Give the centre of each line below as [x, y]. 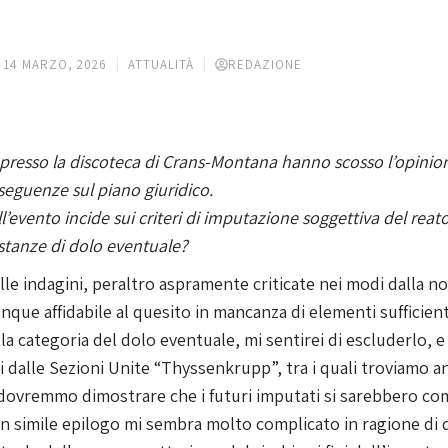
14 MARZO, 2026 [54, 64]
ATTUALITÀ [160, 64]
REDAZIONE [264, 64]
